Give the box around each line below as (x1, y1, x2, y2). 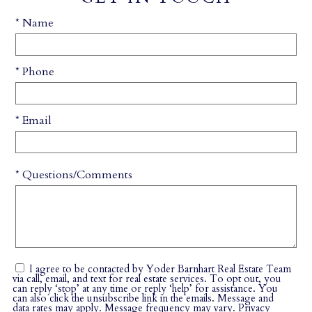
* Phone (15, 63, 54, 79)
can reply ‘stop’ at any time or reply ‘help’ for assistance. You (13, 281, 258, 295)
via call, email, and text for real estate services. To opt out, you (13, 272, 210, 286)
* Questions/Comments (15, 166, 132, 182)
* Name (15, 15, 54, 31)
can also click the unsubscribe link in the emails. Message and (13, 291, 274, 305)
